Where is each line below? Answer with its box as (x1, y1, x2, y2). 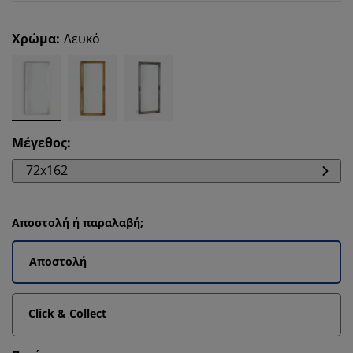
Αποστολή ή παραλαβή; (12, 215, 143, 230)
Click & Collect (28, 306, 106, 321)
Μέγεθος (12, 134, 67, 151)
